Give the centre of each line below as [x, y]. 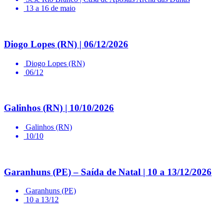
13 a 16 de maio [51, 8]
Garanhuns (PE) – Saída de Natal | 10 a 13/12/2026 [108, 172]
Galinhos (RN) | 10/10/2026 [59, 108]
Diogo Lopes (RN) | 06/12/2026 [66, 44]
